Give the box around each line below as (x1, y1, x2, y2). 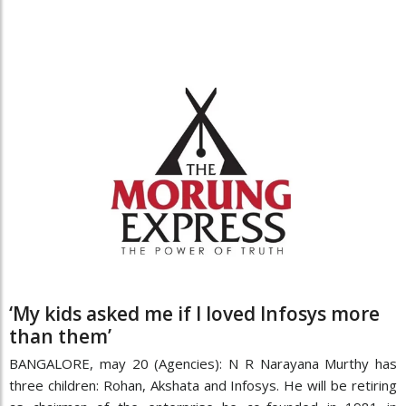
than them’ (9, 323, 111, 349)
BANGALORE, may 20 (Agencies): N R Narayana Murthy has (9, 353, 397, 372)
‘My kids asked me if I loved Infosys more (9, 300, 380, 326)
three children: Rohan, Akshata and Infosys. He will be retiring (9, 375, 397, 394)
